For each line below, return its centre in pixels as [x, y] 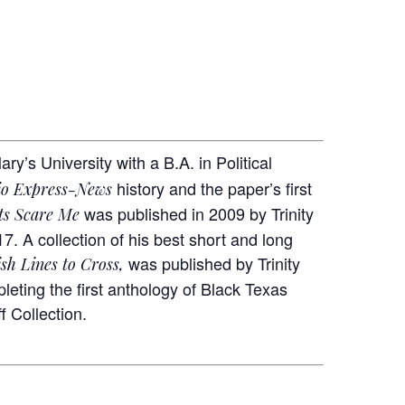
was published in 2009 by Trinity [199, 213]
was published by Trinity [214, 263]
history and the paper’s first [212, 188]
